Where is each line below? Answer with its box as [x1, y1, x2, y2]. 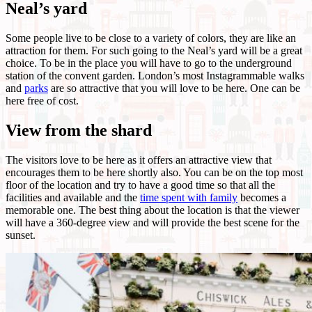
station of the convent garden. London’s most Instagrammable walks [6, 69, 304, 81]
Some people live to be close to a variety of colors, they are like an [6, 31, 296, 44]
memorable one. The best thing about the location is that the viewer [6, 203, 299, 216]
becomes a [237, 191, 286, 203]
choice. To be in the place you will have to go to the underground [6, 56, 292, 69]
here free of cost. [6, 94, 79, 107]
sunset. [6, 228, 36, 241]
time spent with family [140, 191, 237, 203]
